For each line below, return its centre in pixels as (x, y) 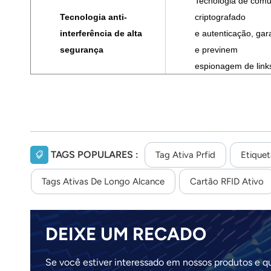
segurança (82, 50)
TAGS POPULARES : (96, 154)
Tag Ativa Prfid (185, 155)
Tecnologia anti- (93, 17)
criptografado (220, 17)
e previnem (216, 50)
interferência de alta (101, 34)
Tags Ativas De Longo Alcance (103, 181)
